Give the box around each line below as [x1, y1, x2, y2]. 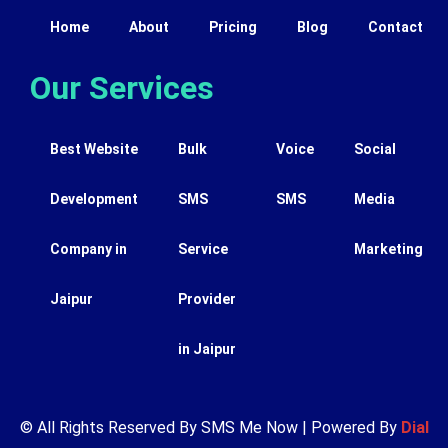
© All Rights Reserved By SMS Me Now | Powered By [19, 417, 401, 437]
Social [354, 140, 396, 157]
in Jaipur [178, 340, 236, 357]
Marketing [354, 240, 423, 257]
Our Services [30, 68, 214, 107]
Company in [50, 240, 127, 257]
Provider [178, 290, 236, 307]
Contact [368, 18, 423, 35]
